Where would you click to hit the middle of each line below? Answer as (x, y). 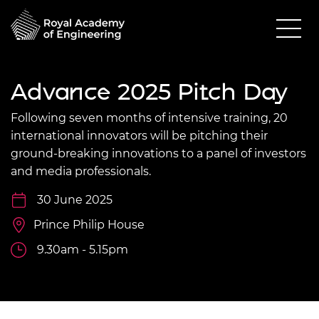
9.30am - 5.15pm (83, 249)
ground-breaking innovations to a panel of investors (158, 153)
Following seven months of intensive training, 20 (149, 117)
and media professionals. (81, 171)
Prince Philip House (89, 224)
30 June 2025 (75, 199)
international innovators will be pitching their (139, 135)
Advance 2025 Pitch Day (149, 91)
